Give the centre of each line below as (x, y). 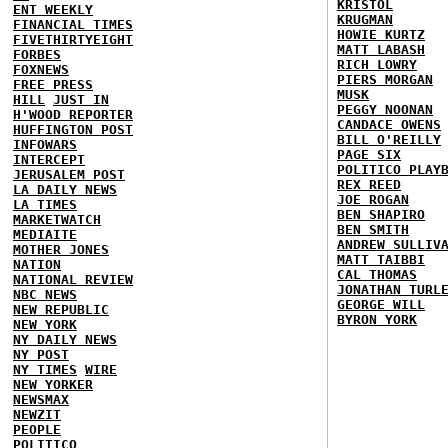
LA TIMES (45, 204)
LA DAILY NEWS (65, 189)
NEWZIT (37, 414)
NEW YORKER (53, 384)
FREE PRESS (53, 84)
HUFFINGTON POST (73, 129)
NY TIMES (45, 369)
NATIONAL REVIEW (73, 279)
